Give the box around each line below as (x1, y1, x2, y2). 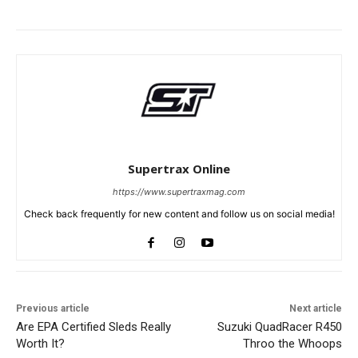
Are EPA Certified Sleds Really (16, 319, 171, 334)
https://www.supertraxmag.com (113, 185, 245, 197)
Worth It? (16, 336, 65, 351)
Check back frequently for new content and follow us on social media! (23, 207, 335, 220)
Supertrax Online (128, 160, 230, 177)
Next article (288, 302, 342, 314)
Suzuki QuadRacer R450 (217, 319, 342, 334)
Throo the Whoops (242, 336, 342, 351)
